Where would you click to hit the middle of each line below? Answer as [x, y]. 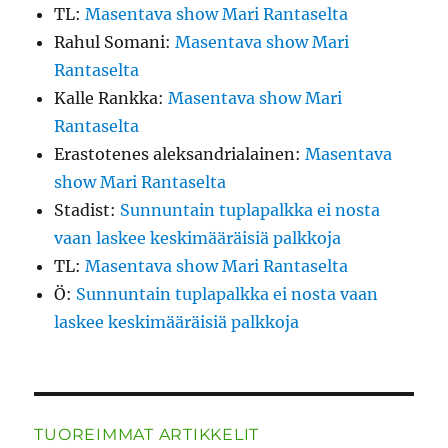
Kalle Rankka [106, 97]
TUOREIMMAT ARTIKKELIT [147, 434]
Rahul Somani [110, 41]
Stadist [82, 209]
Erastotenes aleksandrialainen [175, 153]
